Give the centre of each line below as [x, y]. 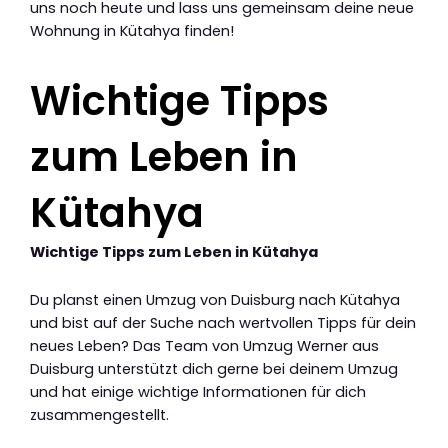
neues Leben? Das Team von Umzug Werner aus [204, 346]
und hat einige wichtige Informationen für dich [198, 392]
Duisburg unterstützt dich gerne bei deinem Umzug [214, 369]
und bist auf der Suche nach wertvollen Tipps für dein [223, 323]
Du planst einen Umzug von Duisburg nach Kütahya [215, 300]
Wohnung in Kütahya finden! [132, 30]
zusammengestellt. [99, 415]
